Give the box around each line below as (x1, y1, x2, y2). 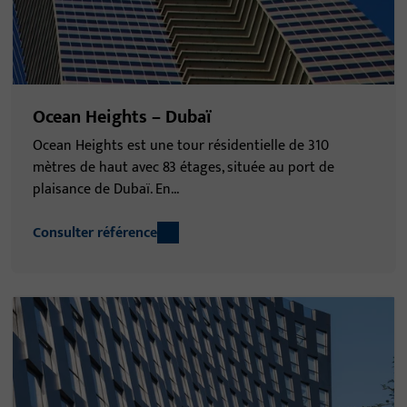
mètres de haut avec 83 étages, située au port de (33, 154, 334, 180)
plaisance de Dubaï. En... (33, 176, 179, 202)
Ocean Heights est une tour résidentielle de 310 (33, 133, 329, 158)
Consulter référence (33, 220, 157, 245)
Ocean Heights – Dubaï (33, 101, 212, 133)
